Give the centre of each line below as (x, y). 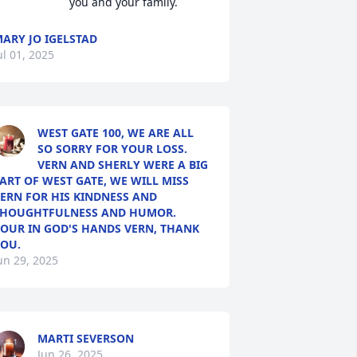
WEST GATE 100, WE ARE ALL (115, 133)
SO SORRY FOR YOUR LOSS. (112, 149)
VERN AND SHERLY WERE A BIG (122, 165)
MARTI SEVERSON (85, 338)
